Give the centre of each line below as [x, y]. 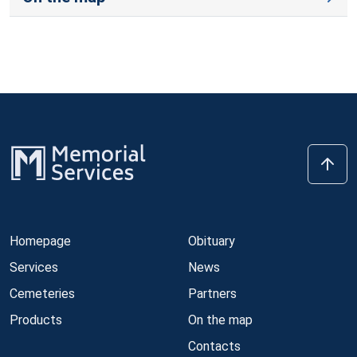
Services [34, 267]
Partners [212, 293]
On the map [220, 320]
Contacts [214, 346]
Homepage [40, 241]
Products [36, 320]
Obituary [212, 241]
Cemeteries [42, 293]
